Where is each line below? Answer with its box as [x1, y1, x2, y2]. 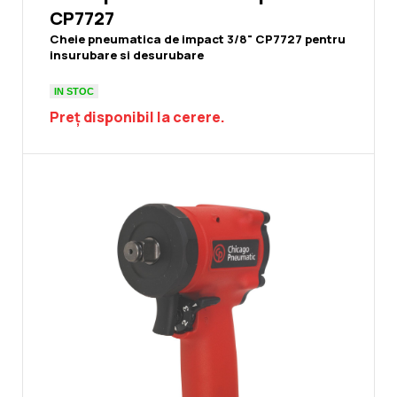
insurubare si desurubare [50, 47, 204, 64]
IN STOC [54, 85, 94, 97]
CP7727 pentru [255, 31, 346, 48]
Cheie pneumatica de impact [50, 31, 227, 48]
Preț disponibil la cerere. [50, 107, 225, 128]
